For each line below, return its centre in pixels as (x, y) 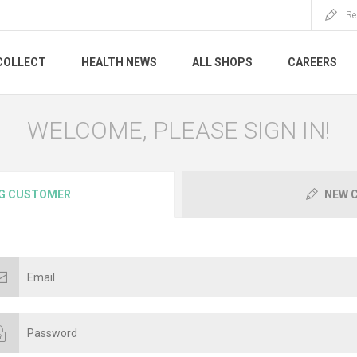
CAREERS (312, 63)
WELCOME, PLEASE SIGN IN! (178, 130)
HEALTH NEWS (119, 63)
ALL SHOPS (222, 63)
